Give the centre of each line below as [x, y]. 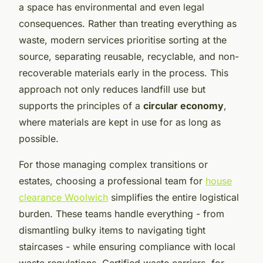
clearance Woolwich [63, 197]
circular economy [183, 105]
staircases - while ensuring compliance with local [127, 246]
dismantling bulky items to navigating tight [112, 230]
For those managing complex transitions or [113, 164]
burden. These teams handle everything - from [122, 213]
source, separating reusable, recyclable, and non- [129, 56]
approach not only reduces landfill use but [112, 89]
